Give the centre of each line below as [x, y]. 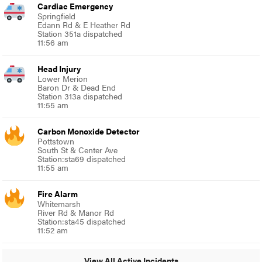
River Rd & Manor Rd [76, 213]
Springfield [57, 16]
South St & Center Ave [78, 150]
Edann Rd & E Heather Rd [84, 25]
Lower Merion [63, 79]
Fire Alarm [58, 194]
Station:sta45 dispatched [82, 221]
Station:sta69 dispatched [82, 159]
